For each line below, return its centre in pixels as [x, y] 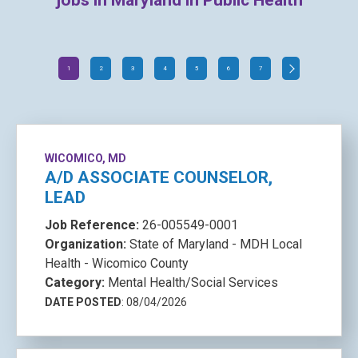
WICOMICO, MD [86, 158]
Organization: [87, 244]
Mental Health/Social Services [193, 282]
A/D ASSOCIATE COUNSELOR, [159, 177]
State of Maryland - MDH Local [216, 244]
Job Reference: [93, 225]
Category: [76, 282]
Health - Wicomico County [117, 263]
